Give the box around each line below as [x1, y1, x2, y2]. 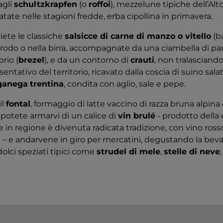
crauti [130, 55, 154, 65]
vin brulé [118, 111, 155, 120]
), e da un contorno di [44, 55, 130, 65]
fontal [6, 99, 30, 109]
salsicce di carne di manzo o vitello [65, 31, 211, 41]
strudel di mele [97, 147, 160, 156]
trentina [30, 79, 64, 89]
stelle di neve [164, 147, 220, 156]
